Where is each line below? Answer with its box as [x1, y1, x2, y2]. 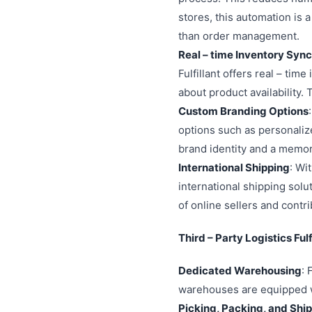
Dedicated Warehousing [178, 264, 302, 277]
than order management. [178, 29, 299, 42]
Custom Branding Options [178, 104, 309, 118]
